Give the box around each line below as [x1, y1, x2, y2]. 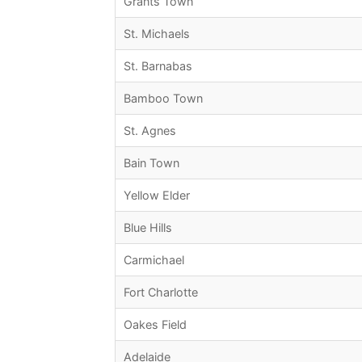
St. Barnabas [124, 59, 192, 74]
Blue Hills [124, 221, 172, 235]
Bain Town [124, 156, 179, 170]
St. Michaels [124, 27, 190, 41]
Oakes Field [124, 318, 187, 332]
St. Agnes [124, 124, 176, 138]
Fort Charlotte [124, 285, 198, 300]
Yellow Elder [124, 188, 190, 203]
